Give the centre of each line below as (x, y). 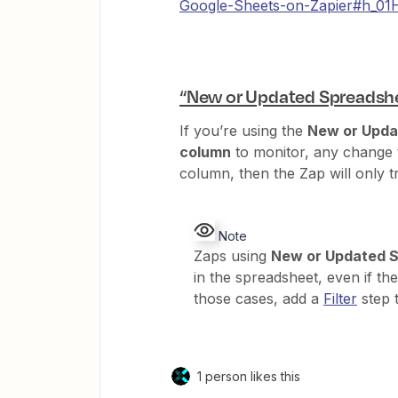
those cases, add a (259, 299)
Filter (340, 299)
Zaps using (232, 256)
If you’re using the (243, 131)
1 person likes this (249, 377)
